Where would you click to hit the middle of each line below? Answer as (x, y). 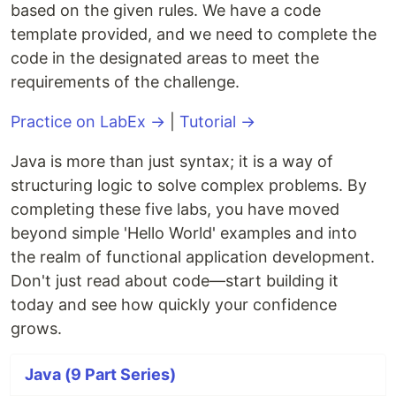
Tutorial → (217, 122)
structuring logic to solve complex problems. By (189, 186)
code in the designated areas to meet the (165, 58)
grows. (36, 329)
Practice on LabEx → (88, 122)
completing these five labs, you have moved (175, 209)
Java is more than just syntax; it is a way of (172, 162)
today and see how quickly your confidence (174, 305)
